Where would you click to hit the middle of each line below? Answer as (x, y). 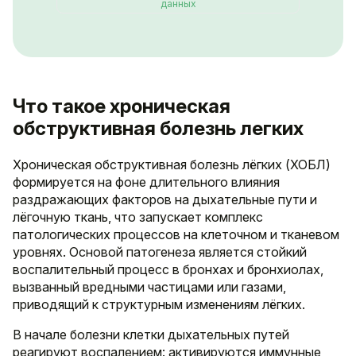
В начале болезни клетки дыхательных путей (151, 335)
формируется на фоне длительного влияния (146, 182)
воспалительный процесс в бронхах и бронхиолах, (168, 270)
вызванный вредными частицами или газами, (149, 287)
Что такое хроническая (122, 106)
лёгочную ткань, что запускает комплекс (138, 217)
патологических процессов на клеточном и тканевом (176, 235)
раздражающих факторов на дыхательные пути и (165, 200)
